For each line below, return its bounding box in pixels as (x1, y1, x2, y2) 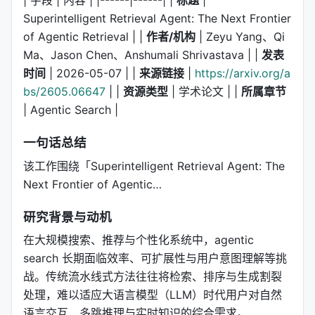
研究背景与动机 (23, 209, 112, 224)
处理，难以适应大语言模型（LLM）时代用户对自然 (23, 288, 282, 302)
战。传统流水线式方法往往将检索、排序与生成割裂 (23, 269, 282, 284)
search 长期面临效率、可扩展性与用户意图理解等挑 (23, 251, 287, 266)
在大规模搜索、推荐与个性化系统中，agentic (23, 233, 254, 247)
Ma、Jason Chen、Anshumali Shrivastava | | (23, 47, 262, 62)
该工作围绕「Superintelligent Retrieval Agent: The (23, 158, 285, 173)
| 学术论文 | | (168, 84, 241, 98)
